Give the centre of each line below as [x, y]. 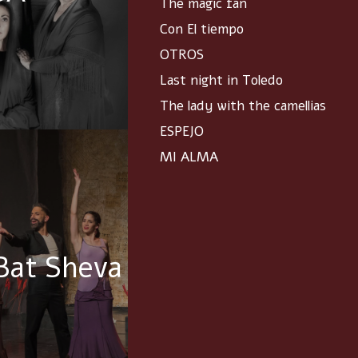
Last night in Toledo [221, 81]
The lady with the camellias [243, 106]
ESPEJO [182, 132]
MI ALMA [189, 157]
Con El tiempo [202, 30]
